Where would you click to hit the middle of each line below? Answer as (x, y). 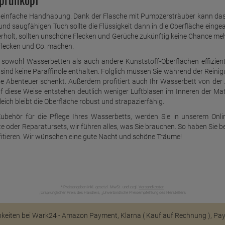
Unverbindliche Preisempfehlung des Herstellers (144, 193)
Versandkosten (151, 187)
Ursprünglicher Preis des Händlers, (71, 193)
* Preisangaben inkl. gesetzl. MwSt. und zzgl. (100, 187)
